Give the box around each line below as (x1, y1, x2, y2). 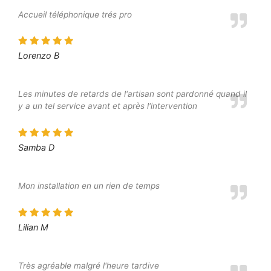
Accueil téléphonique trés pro (18, 9, 132, 19)
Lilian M (18, 222, 48, 233)
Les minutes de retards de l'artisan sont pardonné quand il (18, 89, 247, 99)
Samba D (18, 142, 54, 153)
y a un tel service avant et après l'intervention (18, 101, 197, 111)
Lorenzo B (18, 50, 59, 61)
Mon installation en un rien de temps (18, 181, 160, 191)
